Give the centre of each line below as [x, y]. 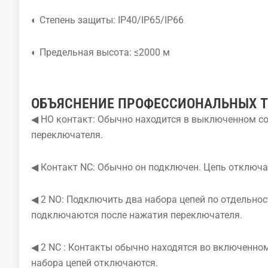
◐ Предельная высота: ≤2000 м [100, 53]
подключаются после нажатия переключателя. [137, 215]
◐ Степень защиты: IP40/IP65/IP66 [107, 20]
